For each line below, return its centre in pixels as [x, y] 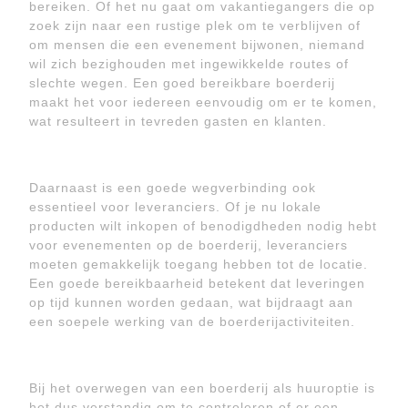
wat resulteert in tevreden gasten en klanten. [178, 121]
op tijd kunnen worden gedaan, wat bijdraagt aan [191, 302]
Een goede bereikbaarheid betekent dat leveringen [197, 283]
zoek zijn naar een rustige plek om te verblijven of [195, 25]
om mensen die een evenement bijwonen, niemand [197, 45]
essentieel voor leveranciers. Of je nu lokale [175, 207]
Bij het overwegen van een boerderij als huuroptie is [202, 388]
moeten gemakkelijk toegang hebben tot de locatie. [199, 264]
